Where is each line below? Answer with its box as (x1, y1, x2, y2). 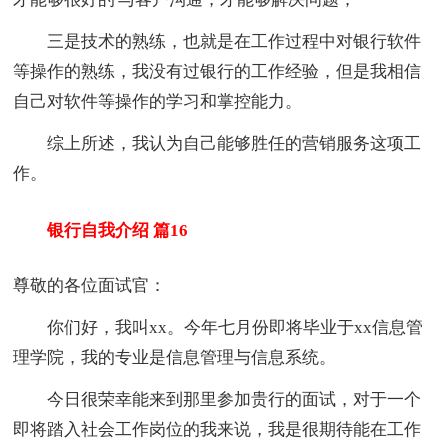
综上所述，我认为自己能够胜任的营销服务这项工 (13, 134, 422, 154)
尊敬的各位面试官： (13, 276, 167, 296)
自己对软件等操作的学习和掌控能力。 (13, 92, 303, 112)
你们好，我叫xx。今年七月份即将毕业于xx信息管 (13, 318, 424, 338)
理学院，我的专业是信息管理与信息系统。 (13, 348, 337, 368)
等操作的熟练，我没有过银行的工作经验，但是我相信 (13, 62, 422, 82)
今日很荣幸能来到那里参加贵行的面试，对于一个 (13, 390, 422, 410)
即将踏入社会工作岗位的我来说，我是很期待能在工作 (13, 420, 422, 440)
